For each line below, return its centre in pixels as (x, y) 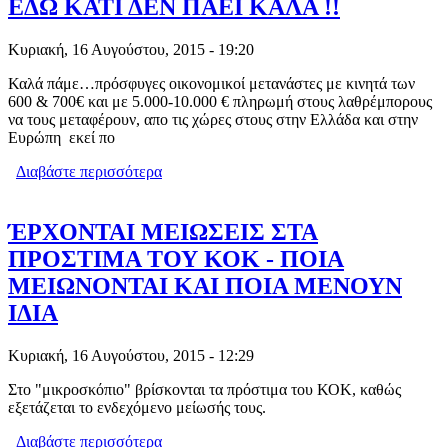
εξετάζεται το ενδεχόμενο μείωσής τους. (137, 407)
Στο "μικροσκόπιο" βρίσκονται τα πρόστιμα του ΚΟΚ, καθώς (204, 389)
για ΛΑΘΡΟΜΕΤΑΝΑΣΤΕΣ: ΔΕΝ (274, 171)
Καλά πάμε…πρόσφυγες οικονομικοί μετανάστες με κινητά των (211, 83)
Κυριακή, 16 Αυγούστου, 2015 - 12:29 (131, 355)
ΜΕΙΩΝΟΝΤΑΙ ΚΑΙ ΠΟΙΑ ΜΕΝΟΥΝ (205, 285)
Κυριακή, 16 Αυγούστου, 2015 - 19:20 (131, 49)
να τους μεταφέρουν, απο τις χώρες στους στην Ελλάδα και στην (213, 119)
